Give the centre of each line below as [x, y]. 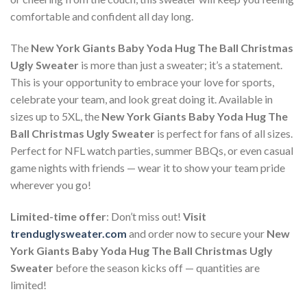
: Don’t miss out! [145, 217]
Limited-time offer [58, 217]
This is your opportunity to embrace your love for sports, [142, 82]
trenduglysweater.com [69, 234]
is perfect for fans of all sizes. [224, 134]
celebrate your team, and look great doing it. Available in [142, 99]
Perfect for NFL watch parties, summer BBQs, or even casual [152, 151]
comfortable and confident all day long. [102, 16]
